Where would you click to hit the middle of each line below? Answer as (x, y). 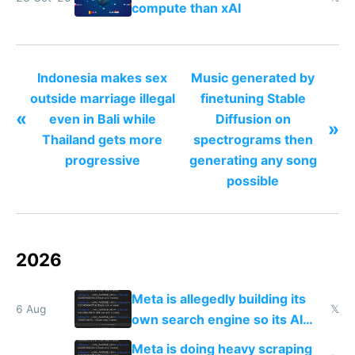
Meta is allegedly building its (218, 298)
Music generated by (253, 78)
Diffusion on (253, 119)
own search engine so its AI (217, 319)
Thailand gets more (102, 140)
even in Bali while (102, 119)
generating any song (253, 160)
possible (253, 181)
